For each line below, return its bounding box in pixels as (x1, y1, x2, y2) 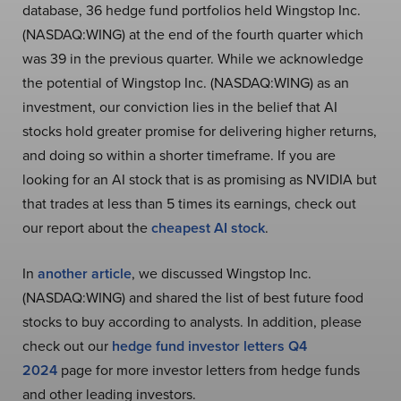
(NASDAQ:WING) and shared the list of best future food (22, 287, 363, 309)
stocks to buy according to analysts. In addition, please (22, 311, 362, 333)
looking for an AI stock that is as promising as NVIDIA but (22, 169, 377, 191)
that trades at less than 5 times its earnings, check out (22, 193, 356, 215)
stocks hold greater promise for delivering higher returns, (22, 121, 377, 142)
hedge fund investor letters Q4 (112, 336, 307, 357)
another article (38, 263, 132, 285)
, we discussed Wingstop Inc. (132, 263, 311, 285)
